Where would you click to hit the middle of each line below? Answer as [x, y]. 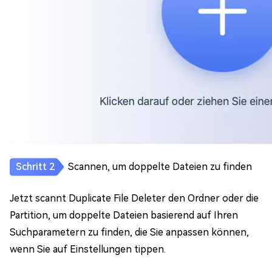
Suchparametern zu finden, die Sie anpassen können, [129, 232]
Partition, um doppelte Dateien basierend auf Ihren [124, 215]
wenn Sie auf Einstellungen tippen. [88, 249]
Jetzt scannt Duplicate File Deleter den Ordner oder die [134, 198]
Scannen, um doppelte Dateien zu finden [160, 167]
